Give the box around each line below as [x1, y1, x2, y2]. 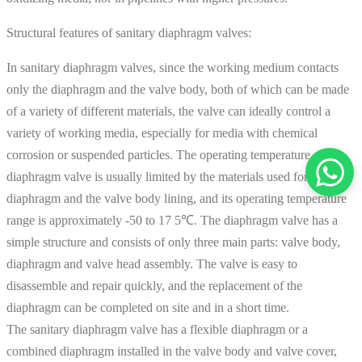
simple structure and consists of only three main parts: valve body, [6, 235, 340, 250]
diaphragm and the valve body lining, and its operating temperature [6, 192, 347, 206]
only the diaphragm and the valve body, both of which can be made [6, 82, 349, 97]
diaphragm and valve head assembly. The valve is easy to [6, 257, 297, 271]
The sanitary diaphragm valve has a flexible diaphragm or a [6, 322, 308, 337]
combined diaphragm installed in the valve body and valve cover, [6, 344, 337, 359]
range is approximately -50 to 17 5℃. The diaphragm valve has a [6, 213, 338, 228]
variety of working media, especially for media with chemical [6, 126, 318, 141]
